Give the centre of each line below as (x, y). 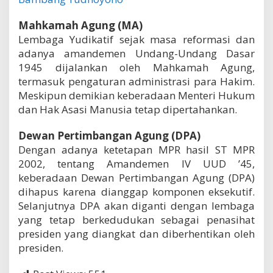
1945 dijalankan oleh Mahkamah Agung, (136, 68)
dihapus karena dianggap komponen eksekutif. (136, 192)
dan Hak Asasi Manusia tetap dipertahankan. (128, 110)
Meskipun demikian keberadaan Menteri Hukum (136, 96)
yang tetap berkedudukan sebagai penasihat (136, 220)
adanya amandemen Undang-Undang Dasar (136, 54)
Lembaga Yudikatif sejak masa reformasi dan (136, 40)
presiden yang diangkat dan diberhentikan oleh (136, 234)
